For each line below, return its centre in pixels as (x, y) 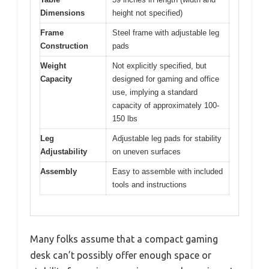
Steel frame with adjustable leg (166, 32)
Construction (64, 46)
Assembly (59, 171)
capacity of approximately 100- (166, 105)
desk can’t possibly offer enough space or (121, 255)
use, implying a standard (155, 92)
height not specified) (147, 13)
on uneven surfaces (147, 151)
